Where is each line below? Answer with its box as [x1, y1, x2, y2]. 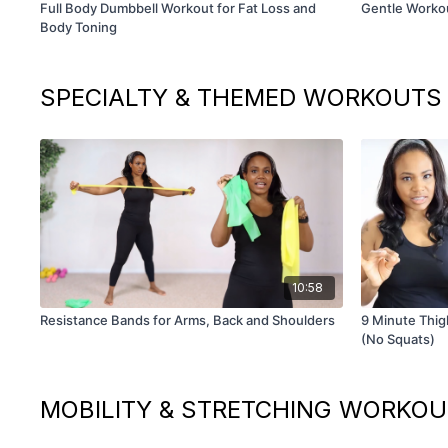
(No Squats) [360, 331, 435, 348]
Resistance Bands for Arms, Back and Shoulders [40, 312, 336, 329]
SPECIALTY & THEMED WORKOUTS [40, 83, 443, 112]
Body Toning [40, 19, 118, 35]
